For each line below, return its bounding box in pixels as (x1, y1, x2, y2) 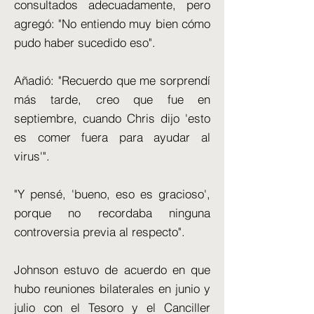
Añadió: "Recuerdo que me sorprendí (14, 73, 210, 88)
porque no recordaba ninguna (14, 205, 210, 220)
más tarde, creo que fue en (14, 92, 210, 107)
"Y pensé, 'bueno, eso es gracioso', (14, 186, 210, 201)
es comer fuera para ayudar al (14, 130, 210, 144)
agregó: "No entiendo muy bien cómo (14, 16, 210, 31)
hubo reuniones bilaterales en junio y (14, 281, 210, 296)
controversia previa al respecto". (14, 224, 185, 239)
